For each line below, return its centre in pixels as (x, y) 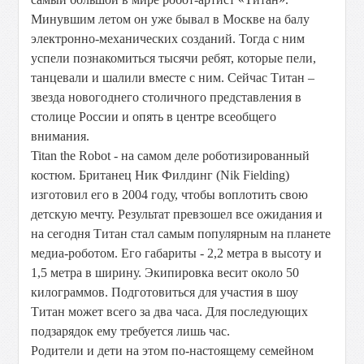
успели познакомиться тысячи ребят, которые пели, (174, 58)
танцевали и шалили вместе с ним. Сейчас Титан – (173, 78)
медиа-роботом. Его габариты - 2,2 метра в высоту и (177, 253)
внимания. (61, 136)
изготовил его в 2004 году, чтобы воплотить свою (170, 195)
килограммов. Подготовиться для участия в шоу (165, 292)
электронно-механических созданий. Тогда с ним (168, 39)
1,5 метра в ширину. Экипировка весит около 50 (165, 273)
